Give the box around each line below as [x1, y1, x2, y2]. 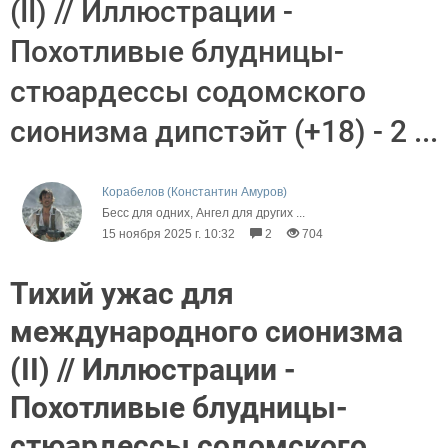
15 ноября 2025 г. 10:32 [102, 227, 235, 241]
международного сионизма [10, 314, 403, 349]
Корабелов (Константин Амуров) [102, 185, 287, 199]
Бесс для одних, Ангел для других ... [102, 206, 305, 220]
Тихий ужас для [10, 276, 234, 311]
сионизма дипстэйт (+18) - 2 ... [10, 114, 438, 149]
